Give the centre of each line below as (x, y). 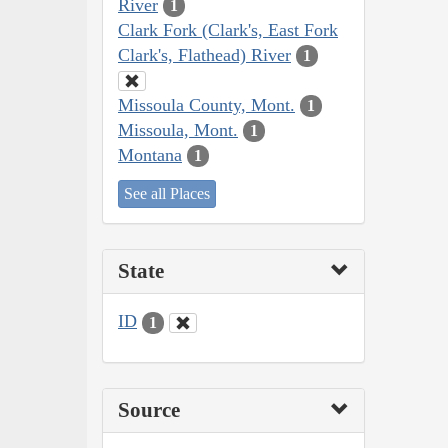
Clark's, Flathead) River (204, 54)
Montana (150, 154)
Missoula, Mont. (178, 129)
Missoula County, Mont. (206, 104)
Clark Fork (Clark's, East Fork (228, 29)
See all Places (167, 194)
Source (149, 409)
